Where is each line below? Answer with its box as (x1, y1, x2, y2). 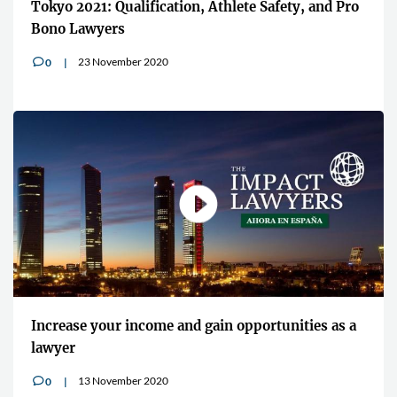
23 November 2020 (78, 54, 168, 68)
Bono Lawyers (31, 19, 125, 37)
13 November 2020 (78, 373, 168, 387)
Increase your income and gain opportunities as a (31, 316, 356, 334)
